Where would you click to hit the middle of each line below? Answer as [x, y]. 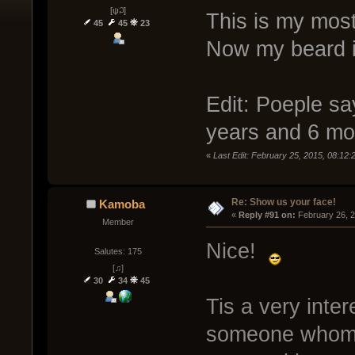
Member [118, 221]
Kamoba [122, 204]
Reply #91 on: [267, 214]
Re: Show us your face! [283, 202]
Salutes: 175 [118, 252]
